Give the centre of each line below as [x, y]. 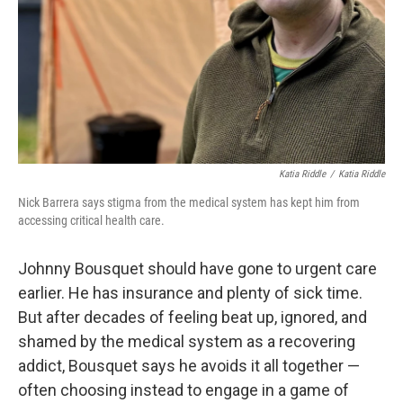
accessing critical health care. [91, 220]
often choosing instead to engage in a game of [184, 390]
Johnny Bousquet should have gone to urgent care [197, 269]
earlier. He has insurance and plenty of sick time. [190, 293]
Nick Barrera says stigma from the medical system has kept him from [189, 202]
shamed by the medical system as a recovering [187, 341]
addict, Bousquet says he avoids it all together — [189, 366]
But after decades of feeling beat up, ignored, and [193, 317]
